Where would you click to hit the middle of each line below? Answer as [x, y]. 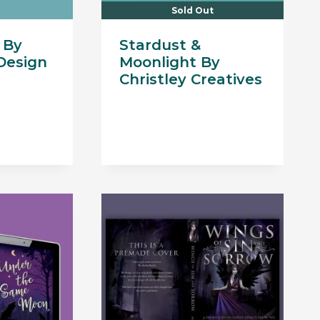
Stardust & [160, 45]
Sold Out [193, 11]
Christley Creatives [190, 80]
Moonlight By [169, 62]
